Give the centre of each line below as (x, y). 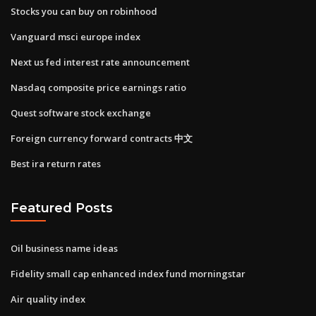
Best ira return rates (56, 163)
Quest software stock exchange (81, 113)
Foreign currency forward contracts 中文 (102, 138)
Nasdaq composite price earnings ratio (98, 87)
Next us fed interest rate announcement (100, 62)
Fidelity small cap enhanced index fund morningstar (128, 273)
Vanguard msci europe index (75, 36)
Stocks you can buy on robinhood (84, 11)
